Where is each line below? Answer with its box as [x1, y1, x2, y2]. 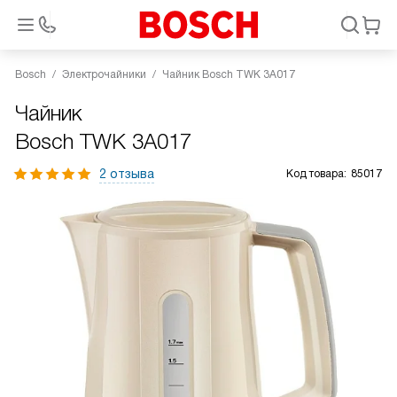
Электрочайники [62, 68, 146, 81]
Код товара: [286, 167, 346, 180]
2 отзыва [99, 167, 154, 181]
